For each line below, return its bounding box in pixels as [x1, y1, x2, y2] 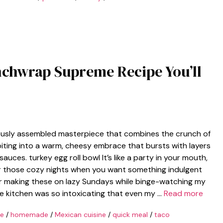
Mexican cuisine [54, 210, 106, 219]
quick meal [112, 210, 148, 219]
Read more [164, 188, 203, 199]
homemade [10, 210, 48, 219]
